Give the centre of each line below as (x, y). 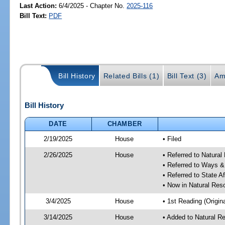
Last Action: (38, 6)
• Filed (172, 139)
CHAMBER (125, 124)
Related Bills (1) (131, 76)
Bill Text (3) (187, 76)
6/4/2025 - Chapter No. (92, 6)
